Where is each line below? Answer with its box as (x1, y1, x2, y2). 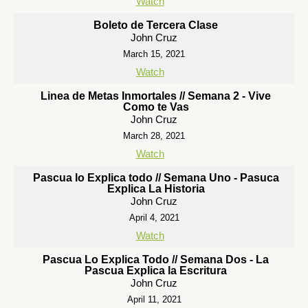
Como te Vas (122, 101, 189, 113)
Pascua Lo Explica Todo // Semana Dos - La (43, 254, 269, 265)
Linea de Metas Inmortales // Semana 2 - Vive (41, 90, 271, 102)
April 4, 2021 (129, 212, 179, 223)
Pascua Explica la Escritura (85, 265, 227, 276)
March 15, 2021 (123, 49, 185, 59)
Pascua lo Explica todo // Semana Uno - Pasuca (32, 172, 279, 184)
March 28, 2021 (123, 131, 185, 141)
